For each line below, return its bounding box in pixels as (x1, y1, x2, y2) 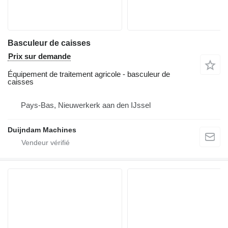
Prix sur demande (8, 52, 71, 61)
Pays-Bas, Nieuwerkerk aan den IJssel (21, 101, 151, 110)
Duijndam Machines (8, 126, 76, 134)
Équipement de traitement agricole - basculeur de (8, 70, 170, 79)
